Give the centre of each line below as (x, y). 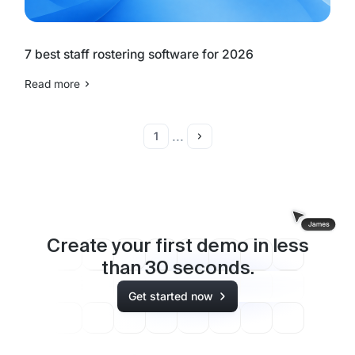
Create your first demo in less (177, 246)
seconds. (211, 269)
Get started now (171, 296)
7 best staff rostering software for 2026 (139, 55)
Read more (53, 84)
